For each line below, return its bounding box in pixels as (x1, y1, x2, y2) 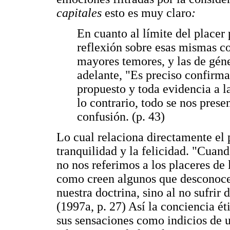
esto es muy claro (102, 6, 191, 20)
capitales (56, 6, 102, 20)
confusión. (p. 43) (77, 109, 165, 123)
